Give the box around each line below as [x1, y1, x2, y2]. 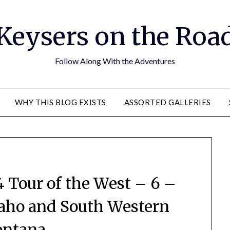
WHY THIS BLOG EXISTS [14, 98, 106, 107]
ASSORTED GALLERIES [124, 98, 211, 107]
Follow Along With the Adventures [55, 56, 175, 66]
